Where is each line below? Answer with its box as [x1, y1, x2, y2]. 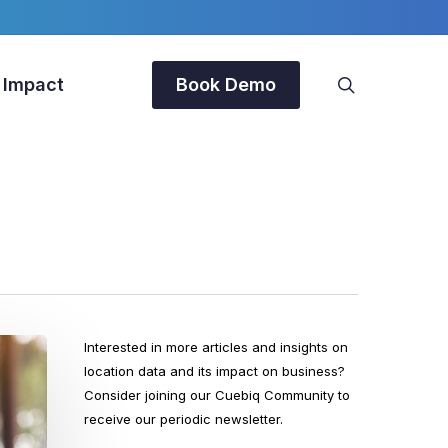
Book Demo [176, 74, 276, 95]
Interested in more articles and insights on [84, 339, 349, 355]
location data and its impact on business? [84, 363, 346, 379]
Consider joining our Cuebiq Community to [84, 387, 351, 403]
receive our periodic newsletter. [84, 411, 284, 427]
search [354, 73, 409, 94]
